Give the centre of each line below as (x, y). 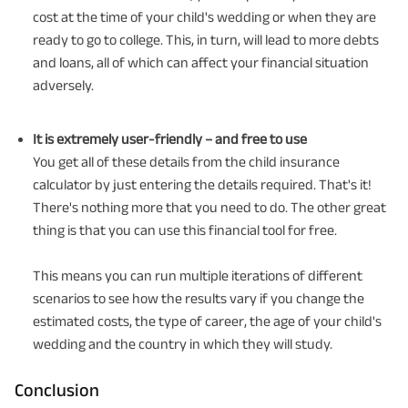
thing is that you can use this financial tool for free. (185, 229)
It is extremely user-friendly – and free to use (170, 138)
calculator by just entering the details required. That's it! (202, 184)
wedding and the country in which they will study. (183, 343)
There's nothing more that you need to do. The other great (209, 207)
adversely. (63, 85)
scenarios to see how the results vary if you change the (199, 298)
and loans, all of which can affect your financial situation (201, 62)
